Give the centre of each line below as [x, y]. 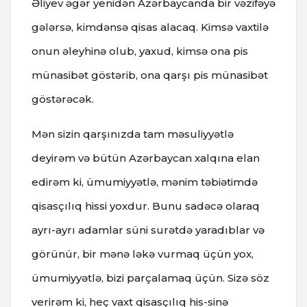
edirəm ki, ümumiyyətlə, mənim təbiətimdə [145, 182]
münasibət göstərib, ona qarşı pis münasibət [150, 75]
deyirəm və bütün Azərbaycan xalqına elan [146, 158]
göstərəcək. [63, 99]
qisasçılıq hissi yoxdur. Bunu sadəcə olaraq [146, 206]
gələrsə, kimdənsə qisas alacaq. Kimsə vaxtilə [150, 27]
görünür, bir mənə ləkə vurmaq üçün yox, [143, 254]
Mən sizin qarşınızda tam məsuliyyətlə [133, 134]
